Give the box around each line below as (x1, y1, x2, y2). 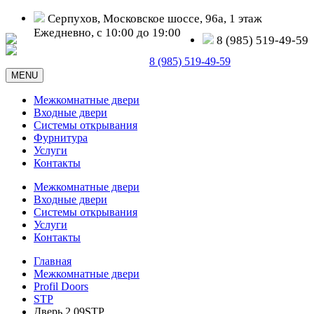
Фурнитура (34, 132, 88, 144)
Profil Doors (34, 280, 88, 292)
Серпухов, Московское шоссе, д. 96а (6, 55, 149, 67)
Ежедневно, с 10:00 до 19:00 (34, 26, 181, 39)
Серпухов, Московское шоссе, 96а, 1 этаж (45, 12, 273, 25)
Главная (34, 255, 71, 267)
